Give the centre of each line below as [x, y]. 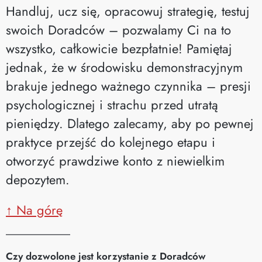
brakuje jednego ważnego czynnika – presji [128, 86]
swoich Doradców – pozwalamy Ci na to [118, 30]
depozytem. [38, 179]
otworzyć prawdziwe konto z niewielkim [115, 161]
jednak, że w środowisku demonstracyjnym [124, 67]
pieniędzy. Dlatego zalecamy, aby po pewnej [130, 123]
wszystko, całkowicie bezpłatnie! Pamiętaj [119, 48]
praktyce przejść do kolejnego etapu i [111, 142]
